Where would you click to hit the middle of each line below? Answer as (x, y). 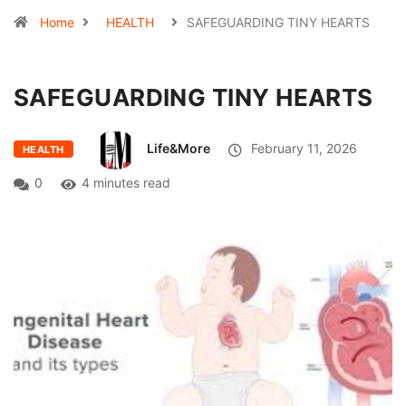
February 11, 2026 (302, 149)
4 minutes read (126, 183)
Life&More (178, 149)
